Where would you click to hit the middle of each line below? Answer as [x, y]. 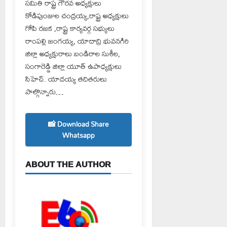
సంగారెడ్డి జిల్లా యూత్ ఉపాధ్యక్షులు [73, 66]
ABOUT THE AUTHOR [68, 164]
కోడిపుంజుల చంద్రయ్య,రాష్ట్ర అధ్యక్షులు [77, 15]
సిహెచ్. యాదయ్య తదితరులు [66, 79]
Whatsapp [78, 135]
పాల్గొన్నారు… [44, 91]
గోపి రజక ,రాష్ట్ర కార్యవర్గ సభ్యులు [70, 28]
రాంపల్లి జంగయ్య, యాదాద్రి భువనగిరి [77, 41]
